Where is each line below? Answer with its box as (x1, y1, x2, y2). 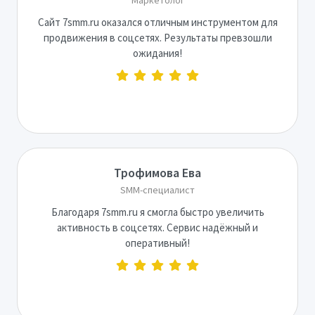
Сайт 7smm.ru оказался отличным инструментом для (37, 15, 278, 29)
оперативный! (125, 236, 190, 250)
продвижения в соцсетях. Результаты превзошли (43, 30, 272, 44)
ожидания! (133, 46, 182, 60)
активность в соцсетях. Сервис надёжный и (57, 220, 258, 234)
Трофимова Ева (114, 164, 201, 181)
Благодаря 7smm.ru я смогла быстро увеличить (51, 205, 264, 219)
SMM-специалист (120, 183, 195, 196)
